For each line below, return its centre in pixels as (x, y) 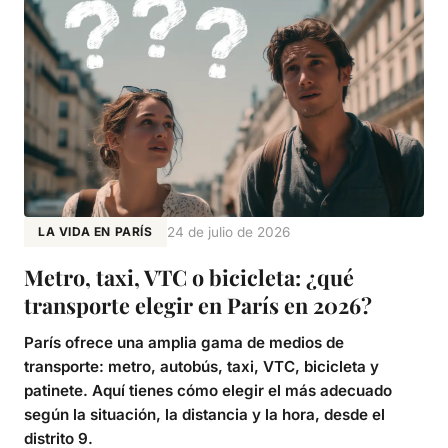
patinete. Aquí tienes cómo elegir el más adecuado (208, 391)
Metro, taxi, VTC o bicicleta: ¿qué (189, 277)
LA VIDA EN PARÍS (95, 232)
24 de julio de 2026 (228, 232)
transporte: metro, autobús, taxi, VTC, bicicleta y (201, 367)
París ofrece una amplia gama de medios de (184, 343)
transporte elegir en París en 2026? (198, 305)
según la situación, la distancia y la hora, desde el (204, 415)
